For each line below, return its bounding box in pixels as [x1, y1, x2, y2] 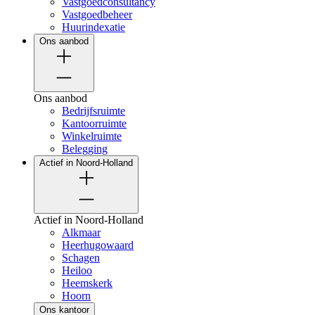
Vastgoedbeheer [62, 8, 132, 20]
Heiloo [62, 264, 92, 276]
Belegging [62, 142, 108, 155]
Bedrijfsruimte [62, 104, 125, 117]
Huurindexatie [62, 20, 125, 33]
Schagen [62, 251, 100, 264]
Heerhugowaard [62, 238, 134, 251]
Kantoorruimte [62, 117, 127, 129]
